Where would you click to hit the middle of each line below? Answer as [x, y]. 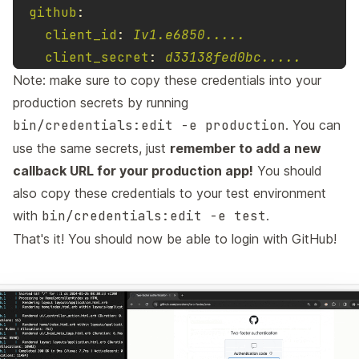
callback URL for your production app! [133, 171]
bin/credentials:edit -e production [149, 126]
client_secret [97, 58]
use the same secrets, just [91, 149]
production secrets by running [101, 103]
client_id [81, 35]
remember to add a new [246, 149]
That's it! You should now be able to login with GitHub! [175, 239]
